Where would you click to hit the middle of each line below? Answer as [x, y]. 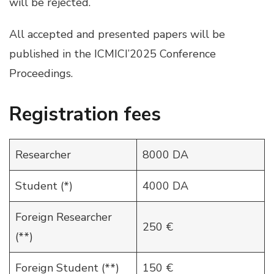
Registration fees [85, 114]
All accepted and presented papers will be [117, 34]
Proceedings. [41, 73]
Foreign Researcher [64, 217]
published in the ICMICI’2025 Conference [113, 54]
